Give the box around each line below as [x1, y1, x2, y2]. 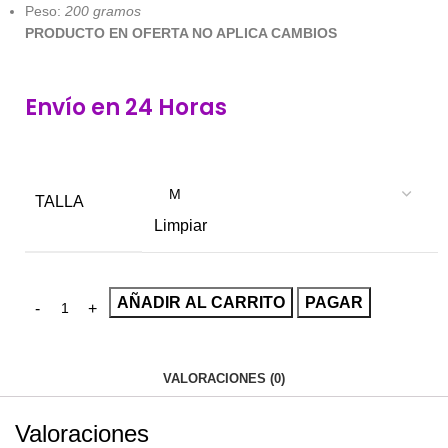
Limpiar [154, 217, 207, 234]
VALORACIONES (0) [163, 371, 285, 387]
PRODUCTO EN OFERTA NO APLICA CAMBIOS [25, 25, 337, 41]
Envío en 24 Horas [25, 92, 227, 123]
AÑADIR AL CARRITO [117, 294, 285, 311]
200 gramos [65, 3, 141, 19]
